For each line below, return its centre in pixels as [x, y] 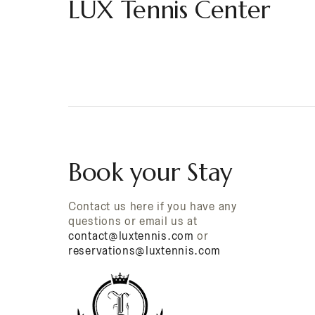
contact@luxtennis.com [131, 236]
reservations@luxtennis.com [145, 251]
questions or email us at [133, 221]
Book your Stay [150, 172]
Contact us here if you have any [153, 206]
